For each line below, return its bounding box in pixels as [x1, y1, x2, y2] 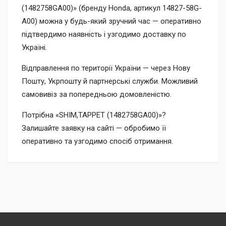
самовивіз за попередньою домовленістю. [22, 90, 172, 99]
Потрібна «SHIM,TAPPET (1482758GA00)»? [22, 110, 166, 120]
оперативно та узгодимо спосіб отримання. [22, 137, 173, 146]
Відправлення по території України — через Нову [22, 64, 190, 73]
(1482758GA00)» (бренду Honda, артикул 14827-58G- [22, 4, 202, 13]
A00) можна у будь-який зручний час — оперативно [22, 17, 201, 26]
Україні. [22, 43, 47, 52]
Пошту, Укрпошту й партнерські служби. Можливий [22, 77, 198, 86]
